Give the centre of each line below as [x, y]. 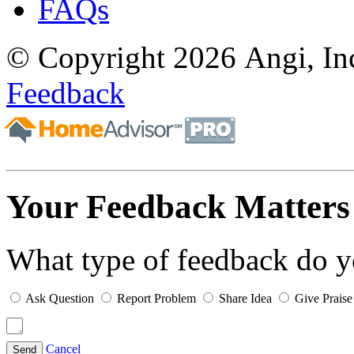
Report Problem [156, 298]
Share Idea [245, 298]
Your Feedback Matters [178, 206]
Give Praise [324, 298]
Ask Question [60, 298]
